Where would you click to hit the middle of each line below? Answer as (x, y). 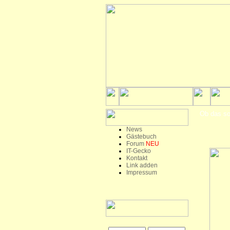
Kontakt (137, 158)
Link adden (142, 165)
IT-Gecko (138, 151)
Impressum (141, 172)
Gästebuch (141, 137)
